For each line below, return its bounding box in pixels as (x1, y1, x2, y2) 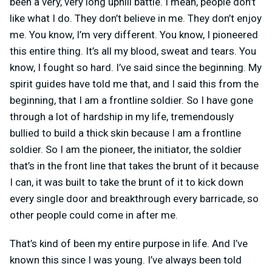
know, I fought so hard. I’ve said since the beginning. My (10, 61, 262, 73)
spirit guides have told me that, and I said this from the (10, 77, 259, 90)
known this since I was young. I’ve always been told (10, 253, 242, 266)
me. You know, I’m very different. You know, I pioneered (10, 28, 258, 41)
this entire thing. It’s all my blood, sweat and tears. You (10, 44, 256, 57)
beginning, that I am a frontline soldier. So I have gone (10, 93, 253, 106)
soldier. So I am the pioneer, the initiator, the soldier (10, 143, 242, 155)
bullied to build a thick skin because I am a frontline (10, 126, 241, 139)
